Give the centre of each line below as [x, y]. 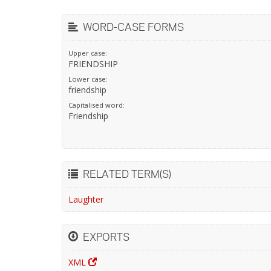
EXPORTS [104, 237]
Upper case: [88, 53]
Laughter [86, 199]
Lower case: [88, 79]
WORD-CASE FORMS [131, 27]
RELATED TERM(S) [125, 174]
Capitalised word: [96, 105]
